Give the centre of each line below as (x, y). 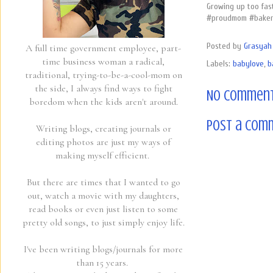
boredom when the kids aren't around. (103, 101)
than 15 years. (103, 262)
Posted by (225, 46)
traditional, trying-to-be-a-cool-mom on (103, 75)
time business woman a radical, (103, 61)
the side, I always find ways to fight (103, 88)
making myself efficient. (103, 155)
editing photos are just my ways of (103, 142)
